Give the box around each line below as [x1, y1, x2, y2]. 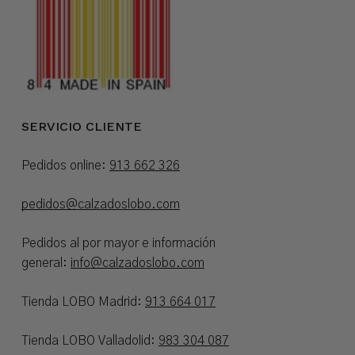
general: [21, 257, 71, 270]
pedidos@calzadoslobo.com [21, 198, 180, 212]
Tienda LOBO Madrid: [21, 296, 145, 309]
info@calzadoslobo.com [70, 257, 204, 270]
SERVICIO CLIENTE [21, 119, 142, 135]
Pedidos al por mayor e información [21, 237, 216, 250]
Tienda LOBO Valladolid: [21, 334, 158, 348]
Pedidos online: [21, 159, 109, 173]
